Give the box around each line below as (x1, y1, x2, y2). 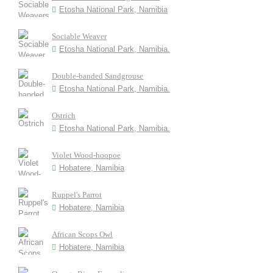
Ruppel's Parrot (52, 190, 102, 199)
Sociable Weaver (52, 32, 107, 41)
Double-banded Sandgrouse (52, 71, 143, 80)
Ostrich (52, 111, 76, 120)
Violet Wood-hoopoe (52, 151, 121, 160)
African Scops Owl (52, 230, 113, 239)
